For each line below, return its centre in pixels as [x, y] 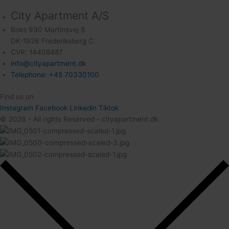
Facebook [51, 108]
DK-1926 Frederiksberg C [52, 41]
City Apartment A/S [60, 16]
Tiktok [109, 108]
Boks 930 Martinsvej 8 [48, 30]
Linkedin [83, 108]
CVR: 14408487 [37, 52]
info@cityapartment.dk [48, 64]
